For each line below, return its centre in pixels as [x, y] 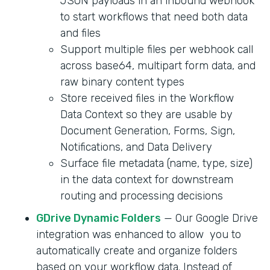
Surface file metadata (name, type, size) [156, 164]
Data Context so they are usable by [146, 115]
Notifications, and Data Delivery [136, 147]
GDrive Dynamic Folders [99, 218]
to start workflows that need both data [154, 17]
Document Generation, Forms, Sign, [148, 131]
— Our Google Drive [209, 218]
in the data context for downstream [147, 180]
